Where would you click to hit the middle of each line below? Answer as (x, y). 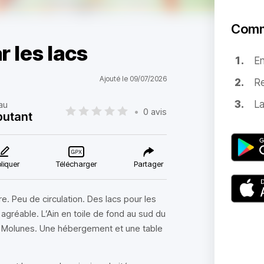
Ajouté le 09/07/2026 (133, 79)
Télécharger (77, 164)
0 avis (155, 111)
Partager (148, 164)
